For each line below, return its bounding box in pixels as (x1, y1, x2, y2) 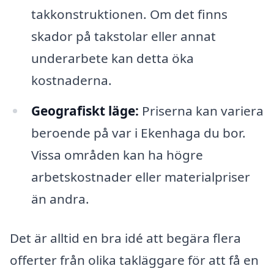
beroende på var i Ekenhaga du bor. (31, 124, 246, 141)
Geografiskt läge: (31, 102, 139, 119)
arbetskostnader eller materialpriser (31, 168, 250, 185)
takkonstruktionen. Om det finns (31, 5, 228, 23)
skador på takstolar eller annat (31, 27, 216, 45)
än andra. (31, 190, 89, 207)
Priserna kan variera (138, 102, 264, 119)
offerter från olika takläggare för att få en (10, 251, 259, 268)
